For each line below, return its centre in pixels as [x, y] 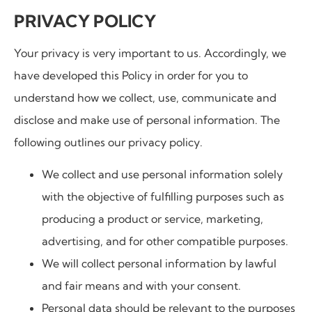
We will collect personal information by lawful [159, 264]
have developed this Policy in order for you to [131, 75]
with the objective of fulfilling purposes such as [163, 197]
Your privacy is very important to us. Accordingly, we [150, 53]
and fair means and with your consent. [141, 286]
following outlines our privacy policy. [108, 142]
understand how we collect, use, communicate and [145, 97]
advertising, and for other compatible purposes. [165, 241]
